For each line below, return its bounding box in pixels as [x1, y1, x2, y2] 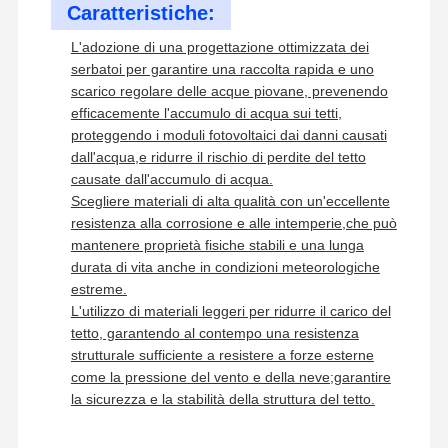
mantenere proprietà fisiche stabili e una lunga [70, 236, 364, 253]
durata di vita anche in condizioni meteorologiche [70, 258, 380, 275]
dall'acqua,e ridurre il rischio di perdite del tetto [70, 148, 366, 165]
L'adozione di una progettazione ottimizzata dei [70, 38, 369, 55]
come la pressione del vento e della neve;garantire [70, 368, 391, 385]
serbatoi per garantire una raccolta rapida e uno [70, 60, 374, 77]
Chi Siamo [321, 382, 387, 399]
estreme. [70, 280, 127, 297]
